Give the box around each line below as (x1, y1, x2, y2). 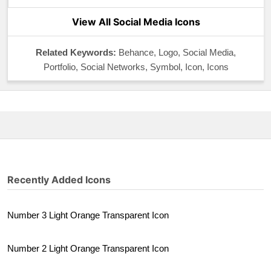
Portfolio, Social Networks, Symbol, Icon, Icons (43, 62, 229, 72)
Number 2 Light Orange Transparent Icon (7, 243, 169, 253)
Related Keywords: (36, 47, 116, 57)
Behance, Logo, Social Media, (119, 47, 236, 57)
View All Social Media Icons (71, 16, 200, 28)
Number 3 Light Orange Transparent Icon (7, 210, 169, 220)
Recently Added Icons (7, 174, 111, 186)
